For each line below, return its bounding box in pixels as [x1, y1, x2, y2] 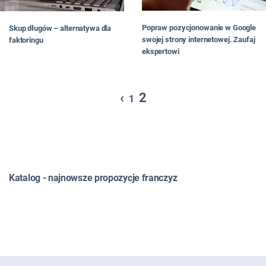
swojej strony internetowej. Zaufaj [142, 35, 255, 45]
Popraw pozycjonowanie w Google [142, 23, 256, 33]
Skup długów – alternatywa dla [9, 23, 112, 33]
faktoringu [9, 35, 43, 45]
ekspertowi [142, 47, 179, 56]
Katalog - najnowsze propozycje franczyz [9, 172, 178, 183]
